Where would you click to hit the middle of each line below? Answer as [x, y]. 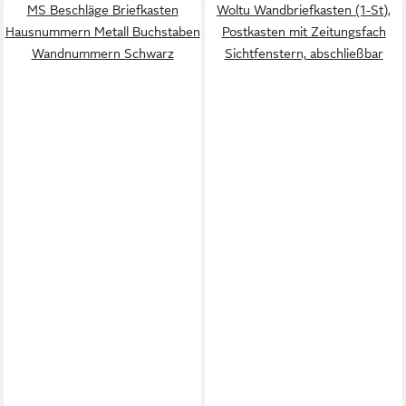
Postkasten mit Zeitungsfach [304, 32]
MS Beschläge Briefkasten [102, 10]
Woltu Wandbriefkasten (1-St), [304, 10]
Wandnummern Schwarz [102, 53]
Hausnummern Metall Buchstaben [102, 32]
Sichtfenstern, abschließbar [304, 53]
